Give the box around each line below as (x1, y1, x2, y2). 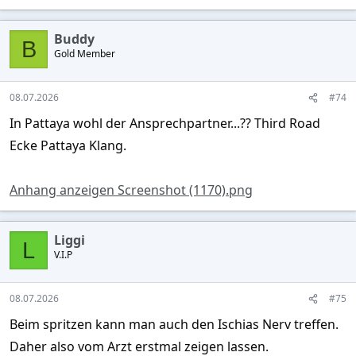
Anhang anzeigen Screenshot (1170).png (10, 181, 253, 199)
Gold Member (54, 47, 115, 61)
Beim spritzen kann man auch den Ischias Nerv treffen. (10, 315, 339, 334)
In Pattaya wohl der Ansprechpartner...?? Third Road (10, 114, 320, 133)
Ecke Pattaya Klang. (10, 137, 126, 155)
